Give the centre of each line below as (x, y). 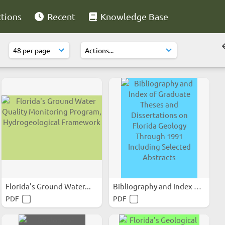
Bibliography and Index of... (198, 186)
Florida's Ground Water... (49, 186)
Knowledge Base (133, 16)
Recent (60, 16)
